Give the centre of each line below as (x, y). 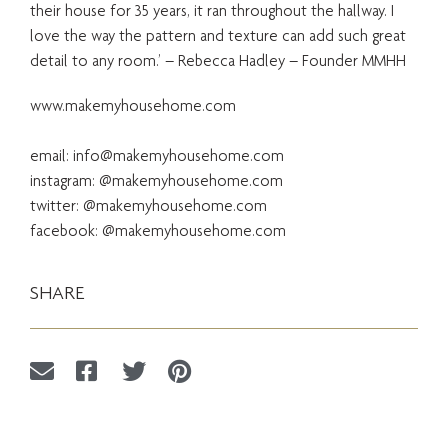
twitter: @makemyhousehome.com (149, 205)
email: (51, 155)
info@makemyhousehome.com (178, 155)
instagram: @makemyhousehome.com (156, 180)
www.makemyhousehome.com (133, 105)
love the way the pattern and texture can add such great (218, 35)
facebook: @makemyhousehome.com (158, 230)
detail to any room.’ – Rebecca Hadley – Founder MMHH (218, 60)
